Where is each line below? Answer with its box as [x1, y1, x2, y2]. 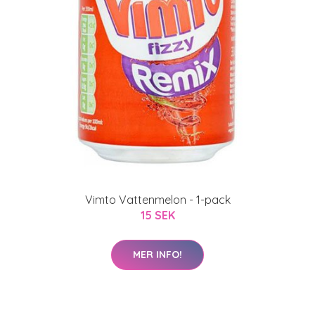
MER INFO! [133, 248, 182, 261]
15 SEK [140, 208, 175, 222]
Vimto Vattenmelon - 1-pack [84, 193, 231, 207]
